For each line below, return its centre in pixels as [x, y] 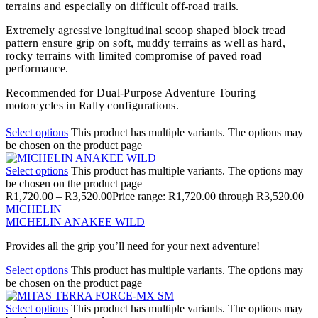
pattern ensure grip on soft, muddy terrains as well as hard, [146, 43]
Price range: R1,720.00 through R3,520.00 [208, 196]
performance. [37, 68]
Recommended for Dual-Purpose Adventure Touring [131, 92]
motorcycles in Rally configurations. [93, 105]
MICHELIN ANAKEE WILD [75, 221]
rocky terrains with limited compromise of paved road [134, 55]
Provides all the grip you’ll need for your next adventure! [133, 246]
